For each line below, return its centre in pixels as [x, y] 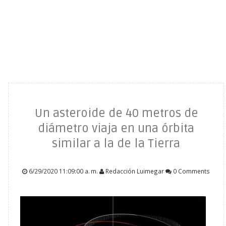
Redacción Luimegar [135, 171]
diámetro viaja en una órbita [116, 128]
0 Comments [191, 171]
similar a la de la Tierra [116, 144]
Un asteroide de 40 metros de [116, 113]
